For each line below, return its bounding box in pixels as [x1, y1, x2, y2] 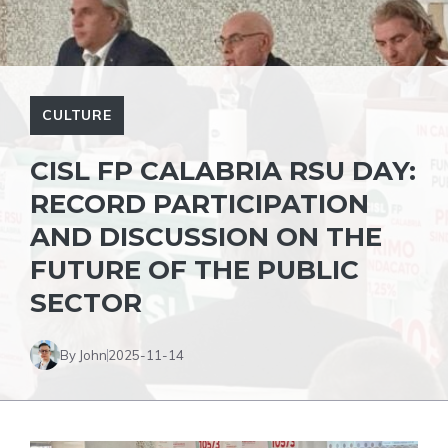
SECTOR [30, 287, 142, 319]
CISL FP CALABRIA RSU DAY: [30, 155, 416, 187]
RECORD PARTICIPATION [30, 188, 369, 220]
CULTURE [42, 106, 112, 124]
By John [60, 346, 107, 363]
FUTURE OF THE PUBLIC [30, 254, 359, 286]
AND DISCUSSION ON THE [30, 221, 382, 253]
